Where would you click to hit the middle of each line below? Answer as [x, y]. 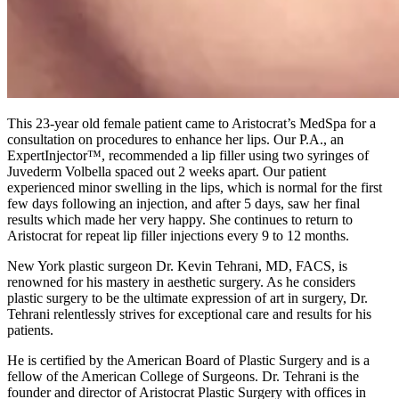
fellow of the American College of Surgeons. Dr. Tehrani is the [183, 376]
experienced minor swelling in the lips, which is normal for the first [195, 187]
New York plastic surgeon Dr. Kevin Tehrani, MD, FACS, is [177, 266]
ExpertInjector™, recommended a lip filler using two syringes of [188, 155]
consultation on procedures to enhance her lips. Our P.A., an [175, 139]
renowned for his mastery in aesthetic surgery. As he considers [181, 282]
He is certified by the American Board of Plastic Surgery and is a [188, 360]
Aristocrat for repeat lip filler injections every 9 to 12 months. [178, 236]
